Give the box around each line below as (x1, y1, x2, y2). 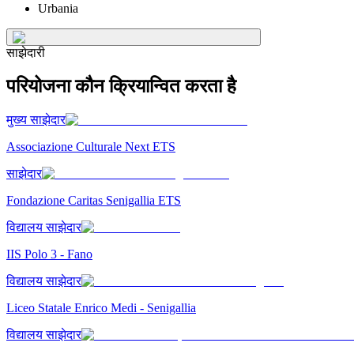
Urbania (38, 2, 78, 16)
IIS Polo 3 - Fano (6, 247, 92, 261)
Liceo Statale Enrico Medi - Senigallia (6, 300, 196, 314)
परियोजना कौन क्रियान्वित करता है (6, 75, 236, 96)
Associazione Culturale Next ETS (6, 139, 175, 153)
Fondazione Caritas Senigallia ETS (6, 193, 181, 207)
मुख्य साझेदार (6, 112, 66, 126)
